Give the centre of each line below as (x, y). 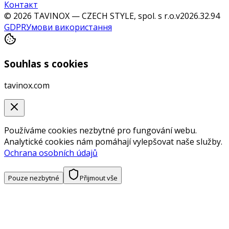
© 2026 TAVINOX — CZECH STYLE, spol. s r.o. (90, 16)
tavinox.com (27, 85)
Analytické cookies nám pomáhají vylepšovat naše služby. (113, 141)
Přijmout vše (99, 178)
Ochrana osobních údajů (51, 153)
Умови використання (69, 27)
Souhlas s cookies (46, 63)
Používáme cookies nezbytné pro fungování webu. (100, 130)
